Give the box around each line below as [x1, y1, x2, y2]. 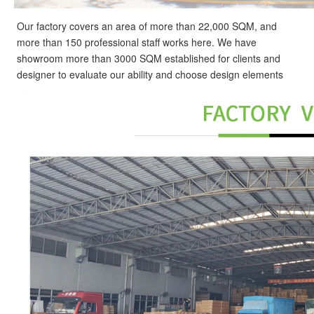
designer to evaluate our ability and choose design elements [17, 67, 283, 82]
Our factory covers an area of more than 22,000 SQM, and [17, 19, 277, 34]
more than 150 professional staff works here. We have [17, 35, 257, 50]
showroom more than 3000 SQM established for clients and [17, 51, 280, 66]
